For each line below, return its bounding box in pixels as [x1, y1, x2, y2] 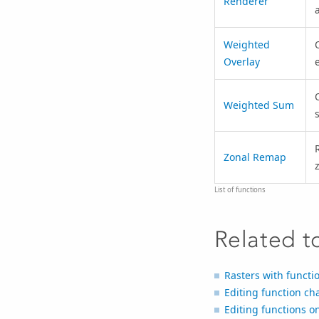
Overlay [223, 54, 260, 68]
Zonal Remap [223, 150, 286, 164]
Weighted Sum [223, 98, 294, 112]
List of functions [214, 185, 266, 195]
